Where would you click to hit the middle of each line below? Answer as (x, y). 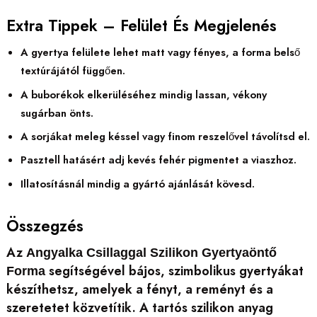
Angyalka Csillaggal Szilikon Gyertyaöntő (151, 252)
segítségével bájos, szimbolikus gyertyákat (174, 271)
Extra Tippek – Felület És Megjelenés (141, 26)
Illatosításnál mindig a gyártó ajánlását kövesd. (137, 184)
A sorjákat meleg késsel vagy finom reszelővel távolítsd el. (165, 136)
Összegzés (45, 225)
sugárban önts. (57, 113)
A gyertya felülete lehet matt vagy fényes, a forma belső (160, 53)
